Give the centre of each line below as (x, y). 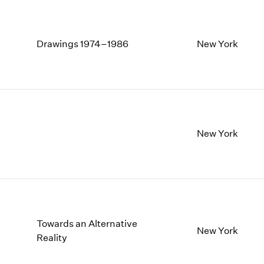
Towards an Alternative (87, 223)
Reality (52, 237)
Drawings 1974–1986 (83, 44)
